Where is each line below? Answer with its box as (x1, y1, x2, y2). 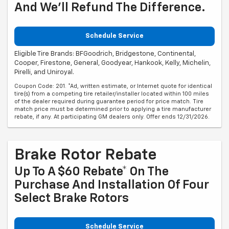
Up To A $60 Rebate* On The (14, 165, 169, 178)
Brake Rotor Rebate (14, 147, 157, 163)
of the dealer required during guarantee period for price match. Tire (14, 98, 203, 104)
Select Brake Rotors (14, 192, 129, 204)
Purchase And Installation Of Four (14, 178, 209, 191)
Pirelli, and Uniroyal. (14, 68, 74, 76)
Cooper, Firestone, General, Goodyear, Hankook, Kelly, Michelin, (14, 59, 211, 66)
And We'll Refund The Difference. (14, 2, 205, 14)
